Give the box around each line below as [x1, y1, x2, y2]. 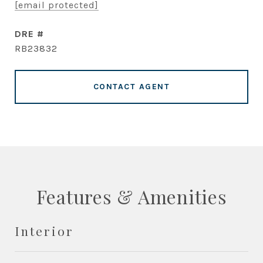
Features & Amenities [36, 184, 227, 209]
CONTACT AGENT [93, 82, 170, 92]
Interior [15, 222, 74, 239]
